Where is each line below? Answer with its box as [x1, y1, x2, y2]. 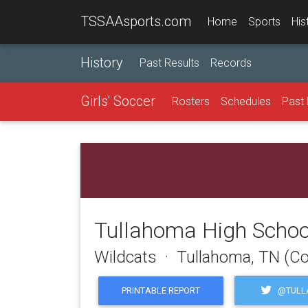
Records [210, 56, 252, 69]
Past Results [140, 56, 199, 69]
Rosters [172, 95, 210, 108]
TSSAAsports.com [80, 13, 191, 30]
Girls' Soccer [80, 93, 155, 109]
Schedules [221, 95, 271, 108]
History [80, 54, 123, 71]
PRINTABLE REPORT [122, 285, 201, 296]
